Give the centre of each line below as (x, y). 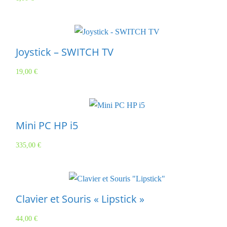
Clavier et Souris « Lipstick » (80, 199)
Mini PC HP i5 (47, 126)
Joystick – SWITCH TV (65, 52)
